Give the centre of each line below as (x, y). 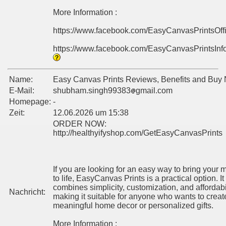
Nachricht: (27, 192)
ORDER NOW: (80, 124)
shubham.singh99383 (92, 91)
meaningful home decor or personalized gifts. (133, 206)
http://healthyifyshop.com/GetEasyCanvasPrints (138, 133)
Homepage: (30, 102)
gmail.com (154, 91)
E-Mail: (22, 91)
